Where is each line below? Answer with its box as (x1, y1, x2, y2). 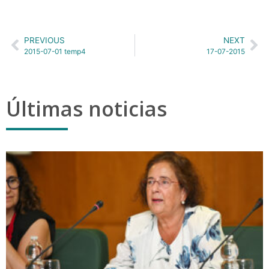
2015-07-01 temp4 (24, 46, 86, 56)
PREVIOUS (24, 35, 65, 45)
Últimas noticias (6, 94, 167, 122)
